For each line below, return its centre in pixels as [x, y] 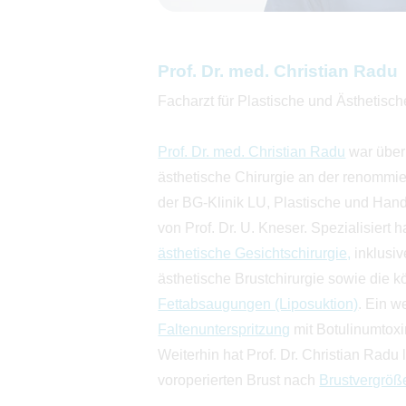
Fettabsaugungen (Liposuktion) [258, 304]
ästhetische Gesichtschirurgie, [255, 253]
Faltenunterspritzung [224, 329]
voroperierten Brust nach [239, 380]
